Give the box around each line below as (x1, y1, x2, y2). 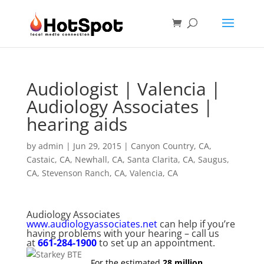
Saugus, (197, 154, 229, 165)
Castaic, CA (26, 154, 70, 165)
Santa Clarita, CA (127, 154, 193, 165)
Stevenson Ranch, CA (41, 167, 125, 179)
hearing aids (26, 112, 127, 136)
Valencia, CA (129, 167, 178, 179)
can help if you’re (157, 217, 235, 230)
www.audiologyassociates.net (26, 217, 157, 230)
